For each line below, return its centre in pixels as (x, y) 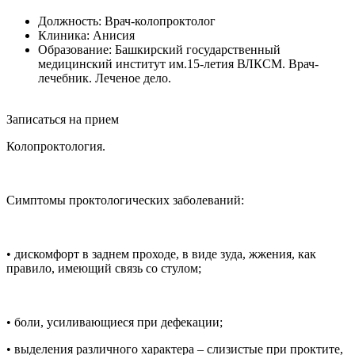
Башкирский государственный (198, 49)
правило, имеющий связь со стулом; (104, 268)
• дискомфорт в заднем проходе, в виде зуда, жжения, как (161, 254)
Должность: (70, 21)
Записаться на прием (63, 119)
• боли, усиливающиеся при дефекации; (115, 322)
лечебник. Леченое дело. (105, 78)
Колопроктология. (56, 146)
